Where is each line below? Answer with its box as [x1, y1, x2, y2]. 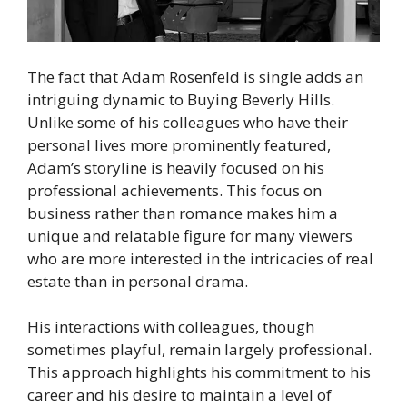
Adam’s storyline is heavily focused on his [27, 156, 324, 178]
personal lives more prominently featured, [27, 134, 331, 155]
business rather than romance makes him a [27, 202, 338, 223]
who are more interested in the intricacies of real [27, 247, 373, 269]
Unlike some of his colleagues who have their [27, 111, 348, 133]
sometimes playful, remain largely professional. [27, 339, 372, 361]
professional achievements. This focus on [27, 179, 322, 201]
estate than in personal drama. [27, 270, 248, 292]
